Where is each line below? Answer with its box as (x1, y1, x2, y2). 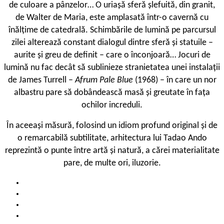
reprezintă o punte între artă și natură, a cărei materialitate (4, 146, 219, 156)
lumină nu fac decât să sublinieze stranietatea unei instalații (4, 63, 220, 73)
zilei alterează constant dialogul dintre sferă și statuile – (11, 38, 213, 48)
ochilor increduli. (81, 100, 142, 110)
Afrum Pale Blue (74, 75, 135, 85)
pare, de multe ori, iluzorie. (63, 158, 161, 168)
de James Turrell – (7, 75, 75, 85)
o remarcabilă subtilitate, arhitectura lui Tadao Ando (17, 133, 207, 143)
